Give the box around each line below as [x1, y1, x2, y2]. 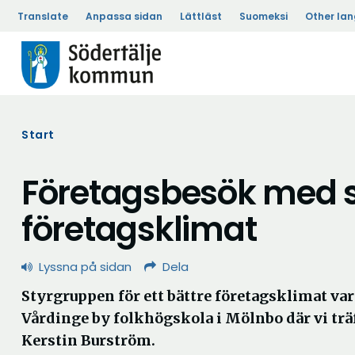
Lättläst [180, 10, 222, 23]
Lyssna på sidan [39, 258, 132, 275]
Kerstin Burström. [21, 331, 155, 349]
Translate [17, 10, 68, 23]
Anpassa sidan [86, 10, 162, 23]
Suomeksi [239, 10, 288, 23]
